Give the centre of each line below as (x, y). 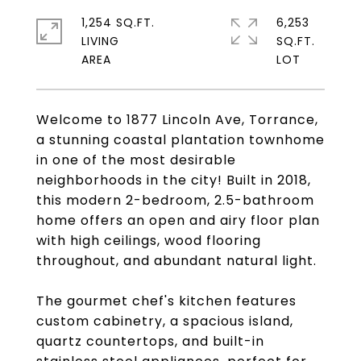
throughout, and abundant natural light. (176, 261)
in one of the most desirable (136, 160)
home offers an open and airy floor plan (178, 220)
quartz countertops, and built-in (150, 341)
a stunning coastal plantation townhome (180, 140)
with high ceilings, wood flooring (149, 241)
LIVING (100, 41)
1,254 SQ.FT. (118, 23)
